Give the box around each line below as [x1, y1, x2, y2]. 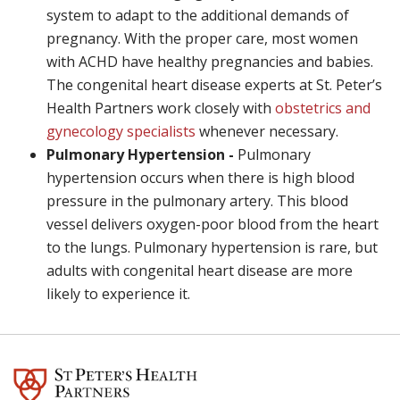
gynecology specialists [46, 121, 196, 141]
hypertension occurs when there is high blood [46, 168, 354, 187]
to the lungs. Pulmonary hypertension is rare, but [46, 237, 378, 257]
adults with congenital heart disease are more [46, 261, 353, 280]
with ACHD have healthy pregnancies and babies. [46, 52, 373, 71]
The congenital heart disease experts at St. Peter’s [46, 75, 382, 95]
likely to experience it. [46, 284, 190, 304]
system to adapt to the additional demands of [46, 5, 349, 25]
